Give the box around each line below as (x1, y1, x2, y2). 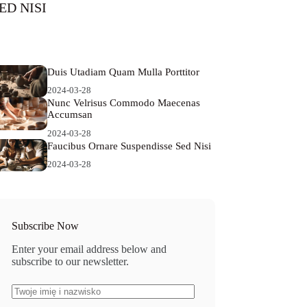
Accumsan (47, 109, 93, 121)
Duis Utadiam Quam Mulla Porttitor (47, 66, 199, 77)
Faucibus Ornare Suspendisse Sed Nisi (47, 140, 211, 151)
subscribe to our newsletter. (12, 256, 130, 268)
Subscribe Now (12, 219, 79, 233)
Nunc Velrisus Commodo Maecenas (47, 97, 200, 109)
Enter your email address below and (12, 243, 167, 256)
